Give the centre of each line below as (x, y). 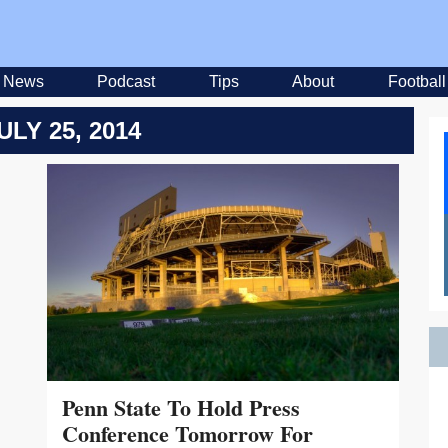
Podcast (126, 81)
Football (416, 81)
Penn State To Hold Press (180, 407)
